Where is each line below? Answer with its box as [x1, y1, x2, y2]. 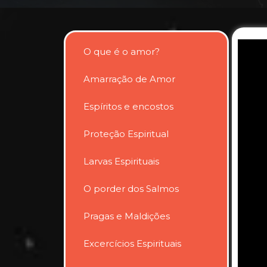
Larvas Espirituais [83, 155, 159, 167]
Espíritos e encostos [83, 100, 173, 112]
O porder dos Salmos [83, 182, 179, 194]
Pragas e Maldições [83, 210, 170, 222]
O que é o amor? [83, 45, 160, 57]
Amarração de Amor [83, 73, 175, 85]
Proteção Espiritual [83, 128, 169, 139]
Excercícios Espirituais [83, 237, 181, 249]
